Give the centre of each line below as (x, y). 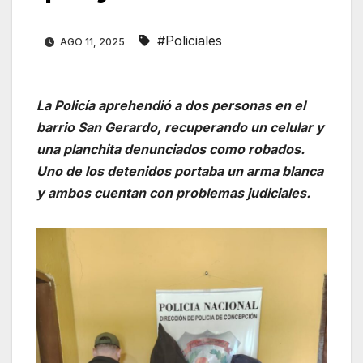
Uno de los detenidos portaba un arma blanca (180, 171)
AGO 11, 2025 (92, 42)
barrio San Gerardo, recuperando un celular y (180, 128)
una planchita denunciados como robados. (171, 149)
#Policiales (190, 41)
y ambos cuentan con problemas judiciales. (173, 193)
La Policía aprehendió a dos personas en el (171, 106)
